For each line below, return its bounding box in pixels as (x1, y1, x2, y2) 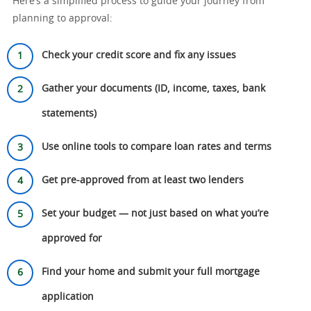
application (42, 292, 94, 302)
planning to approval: (12, 14, 112, 24)
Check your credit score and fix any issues (42, 51, 236, 60)
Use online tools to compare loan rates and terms (42, 142, 271, 152)
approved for (42, 234, 102, 244)
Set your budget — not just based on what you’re (42, 209, 269, 219)
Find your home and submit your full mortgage (42, 267, 260, 277)
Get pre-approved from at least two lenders (42, 176, 244, 185)
